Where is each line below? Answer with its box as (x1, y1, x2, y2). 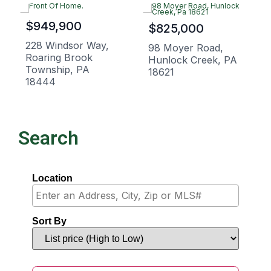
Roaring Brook (25, 51, 93, 64)
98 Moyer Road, (148, 41, 223, 54)
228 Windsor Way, (25, 39, 109, 51)
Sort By (32, 215, 67, 226)
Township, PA (25, 63, 90, 76)
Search (18, 126, 79, 150)
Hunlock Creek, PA (148, 53, 237, 66)
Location (32, 173, 73, 184)
